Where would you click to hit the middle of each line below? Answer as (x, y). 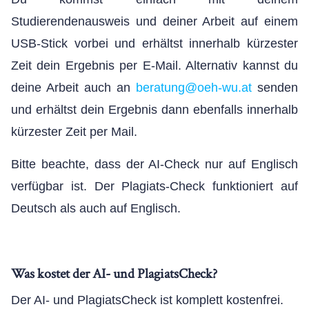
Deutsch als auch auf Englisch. (98, 208)
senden (278, 88)
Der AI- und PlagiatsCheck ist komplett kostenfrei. (147, 300)
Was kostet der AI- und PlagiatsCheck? (114, 274)
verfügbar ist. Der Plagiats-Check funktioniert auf (154, 186)
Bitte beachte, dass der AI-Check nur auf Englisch (154, 164)
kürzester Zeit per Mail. (74, 132)
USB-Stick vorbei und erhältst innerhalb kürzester (154, 43)
